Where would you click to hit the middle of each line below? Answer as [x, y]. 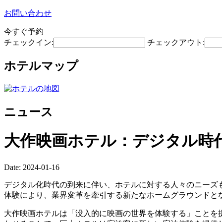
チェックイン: [29, 42]
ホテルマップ [41, 66]
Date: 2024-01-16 [32, 167]
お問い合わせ [28, 13]
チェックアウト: [176, 42]
